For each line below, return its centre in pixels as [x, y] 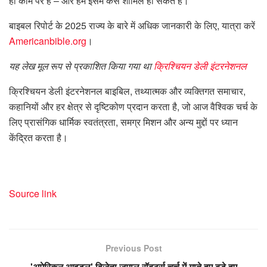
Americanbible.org [48, 41]
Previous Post [133, 248]
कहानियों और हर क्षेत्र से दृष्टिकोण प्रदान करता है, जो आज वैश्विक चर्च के [133, 106]
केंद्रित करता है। [38, 137]
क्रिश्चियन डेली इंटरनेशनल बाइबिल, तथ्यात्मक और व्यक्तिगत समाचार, [127, 91]
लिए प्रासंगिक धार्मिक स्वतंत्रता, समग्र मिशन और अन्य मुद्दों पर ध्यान [123, 122]
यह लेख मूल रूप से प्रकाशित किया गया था [80, 66]
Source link [33, 193]
